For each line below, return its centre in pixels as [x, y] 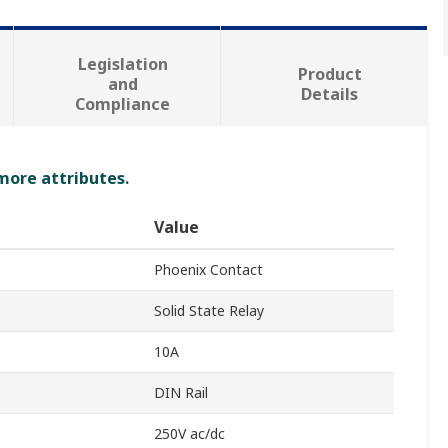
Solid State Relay [209, 311]
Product [329, 74]
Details [330, 94]
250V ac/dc [189, 434]
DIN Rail [181, 393]
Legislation [122, 64]
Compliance [123, 104]
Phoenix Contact [208, 270]
